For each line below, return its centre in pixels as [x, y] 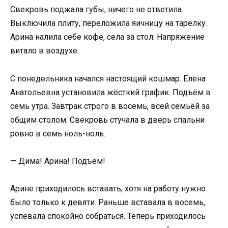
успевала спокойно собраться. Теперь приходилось [108, 216]
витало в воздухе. [45, 51]
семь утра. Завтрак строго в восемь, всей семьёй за [110, 106]
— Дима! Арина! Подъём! [58, 161]
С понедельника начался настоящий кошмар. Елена [108, 78]
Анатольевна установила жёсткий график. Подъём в [110, 92]
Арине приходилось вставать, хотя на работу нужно [108, 188]
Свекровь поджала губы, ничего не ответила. [97, 10]
